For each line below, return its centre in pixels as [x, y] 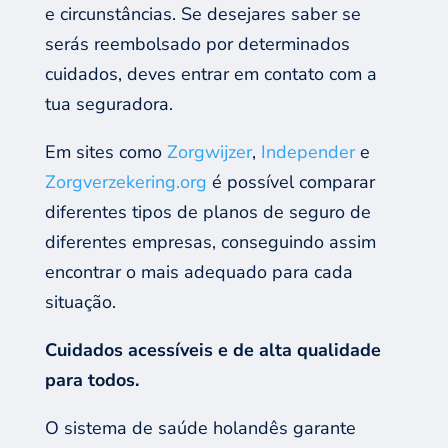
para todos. [91, 379]
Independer [307, 151]
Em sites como [105, 151]
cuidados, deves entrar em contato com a [210, 73]
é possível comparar [290, 181]
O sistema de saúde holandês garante [200, 427]
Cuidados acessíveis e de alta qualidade [212, 349]
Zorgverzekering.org [125, 181]
